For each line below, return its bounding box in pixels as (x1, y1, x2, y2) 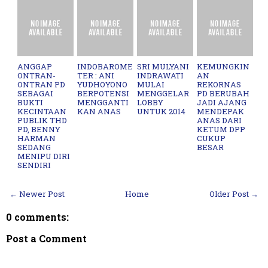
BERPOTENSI (77, 87, 130, 99)
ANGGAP (17, 60, 53, 72)
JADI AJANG (197, 96, 247, 108)
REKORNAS (197, 78, 242, 90)
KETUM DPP (197, 123, 246, 135)
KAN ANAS (77, 105, 121, 117)
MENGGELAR (137, 87, 190, 99)
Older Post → (209, 188, 258, 199)
